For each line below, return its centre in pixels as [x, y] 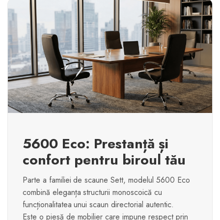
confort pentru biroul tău [104, 160]
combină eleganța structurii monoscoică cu [92, 192]
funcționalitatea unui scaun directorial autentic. [98, 205]
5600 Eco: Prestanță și [96, 144]
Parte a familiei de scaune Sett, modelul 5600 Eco [106, 180]
